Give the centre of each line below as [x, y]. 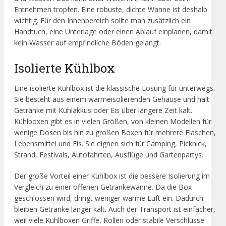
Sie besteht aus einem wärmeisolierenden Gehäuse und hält [112, 99]
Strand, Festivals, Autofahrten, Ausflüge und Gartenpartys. [109, 155]
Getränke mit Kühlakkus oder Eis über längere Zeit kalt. [103, 110]
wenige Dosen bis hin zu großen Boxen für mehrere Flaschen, [115, 133]
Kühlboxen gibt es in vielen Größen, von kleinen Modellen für [113, 122]
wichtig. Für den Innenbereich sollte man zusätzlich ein [102, 20]
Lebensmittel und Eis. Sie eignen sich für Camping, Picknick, [110, 144]
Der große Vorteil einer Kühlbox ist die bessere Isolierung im [112, 176]
